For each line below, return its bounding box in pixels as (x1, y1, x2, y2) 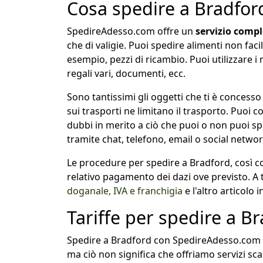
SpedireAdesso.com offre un (67, 24, 195, 38)
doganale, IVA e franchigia (67, 184, 183, 197)
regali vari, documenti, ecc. (67, 66, 186, 80)
